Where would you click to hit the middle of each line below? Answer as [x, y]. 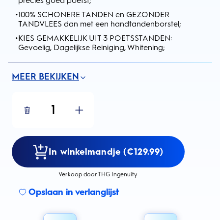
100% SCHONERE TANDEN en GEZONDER [94, 14]
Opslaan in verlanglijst [74, 192]
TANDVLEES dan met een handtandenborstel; [100, 24]
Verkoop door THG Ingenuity [98, 174]
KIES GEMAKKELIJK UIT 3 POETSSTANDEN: [95, 38]
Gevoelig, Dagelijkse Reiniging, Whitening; [92, 47]
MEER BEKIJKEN [45, 77]
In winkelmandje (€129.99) [106, 151]
